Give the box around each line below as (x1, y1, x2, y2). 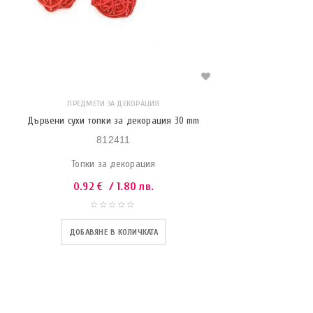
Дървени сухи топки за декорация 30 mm (27, 115, 200, 126)
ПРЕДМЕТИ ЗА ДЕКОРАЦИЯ (67, 99, 160, 108)
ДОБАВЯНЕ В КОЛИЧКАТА (68, 227, 158, 237)
